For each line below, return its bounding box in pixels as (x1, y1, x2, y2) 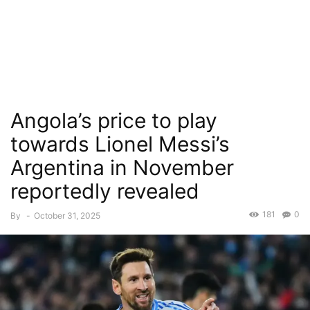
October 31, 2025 (34, 210, 100, 221)
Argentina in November (10, 155, 234, 180)
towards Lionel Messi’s (10, 131, 230, 156)
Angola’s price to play (10, 108, 217, 133)
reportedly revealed (10, 179, 199, 203)
